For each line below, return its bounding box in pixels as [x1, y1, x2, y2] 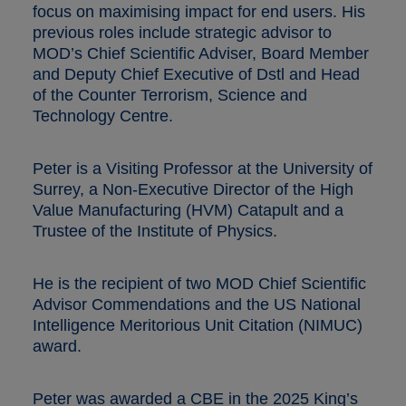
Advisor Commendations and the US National [33, 295, 361, 314]
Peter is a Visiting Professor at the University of [33, 159, 372, 178]
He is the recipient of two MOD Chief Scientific [33, 274, 366, 293]
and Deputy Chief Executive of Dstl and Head [33, 64, 360, 83]
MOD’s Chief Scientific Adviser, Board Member [33, 43, 369, 63]
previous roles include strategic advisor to [33, 23, 332, 42]
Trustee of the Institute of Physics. [33, 221, 277, 240]
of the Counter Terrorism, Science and [33, 85, 307, 104]
